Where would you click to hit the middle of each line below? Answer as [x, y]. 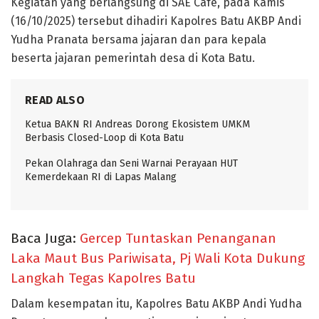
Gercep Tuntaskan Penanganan [178, 238]
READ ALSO [55, 100]
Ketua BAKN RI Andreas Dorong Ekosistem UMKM [137, 124]
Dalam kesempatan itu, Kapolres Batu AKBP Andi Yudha [156, 304]
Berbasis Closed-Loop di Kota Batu [104, 137]
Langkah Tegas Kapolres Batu [103, 278]
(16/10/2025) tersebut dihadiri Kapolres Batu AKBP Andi [156, 21]
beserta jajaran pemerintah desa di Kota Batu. [133, 58]
